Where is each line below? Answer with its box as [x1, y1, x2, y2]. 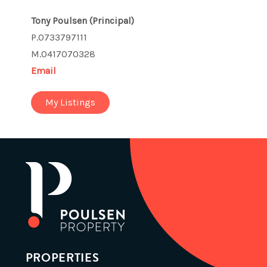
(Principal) [89, 15, 135, 27]
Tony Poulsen [31, 15, 90, 27]
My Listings [45, 97, 96, 108]
